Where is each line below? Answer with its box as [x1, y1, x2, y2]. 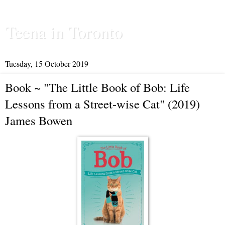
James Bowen [5, 112, 72, 129]
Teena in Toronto [5, 20, 122, 43]
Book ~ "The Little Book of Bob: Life [5, 79, 190, 95]
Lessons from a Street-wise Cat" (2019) [5, 95, 200, 112]
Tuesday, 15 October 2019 [5, 58, 88, 69]
